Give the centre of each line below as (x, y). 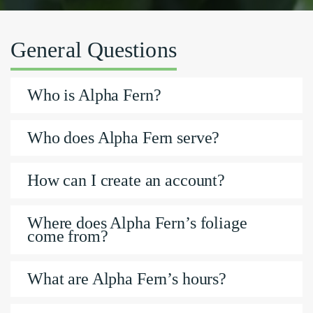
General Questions (94, 50)
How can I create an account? (126, 181)
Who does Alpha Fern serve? (124, 138)
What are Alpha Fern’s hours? (127, 279)
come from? (68, 236)
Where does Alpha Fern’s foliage (137, 223)
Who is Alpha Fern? (94, 95)
